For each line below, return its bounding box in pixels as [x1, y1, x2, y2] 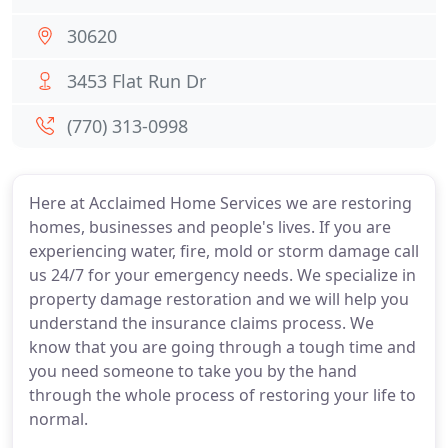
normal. [29, 408, 88, 430]
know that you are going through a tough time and [29, 336, 416, 358]
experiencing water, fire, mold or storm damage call [29, 240, 419, 262]
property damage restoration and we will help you [29, 288, 409, 310]
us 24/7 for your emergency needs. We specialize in [29, 264, 416, 286]
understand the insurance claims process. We [29, 312, 374, 334]
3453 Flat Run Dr [67, 69, 206, 93]
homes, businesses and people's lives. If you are [29, 216, 391, 238]
